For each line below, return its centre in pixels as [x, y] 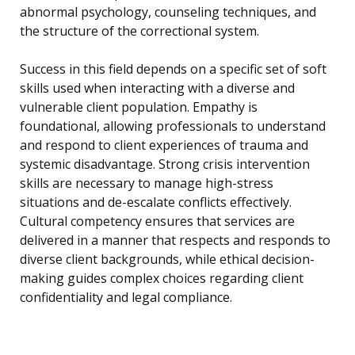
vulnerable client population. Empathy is [139, 107]
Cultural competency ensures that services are [157, 221]
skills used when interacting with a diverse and [157, 88]
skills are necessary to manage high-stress [147, 183]
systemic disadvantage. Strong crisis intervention [165, 164]
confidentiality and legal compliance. [126, 298]
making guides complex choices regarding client [162, 279]
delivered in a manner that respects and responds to [175, 240]
